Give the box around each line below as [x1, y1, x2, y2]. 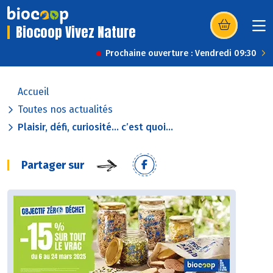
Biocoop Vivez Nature [16, 22, 136, 43]
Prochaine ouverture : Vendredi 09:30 [105, 48, 257, 59]
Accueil [18, 86, 49, 98]
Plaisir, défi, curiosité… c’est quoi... [18, 121, 173, 133]
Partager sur [21, 158, 84, 172]
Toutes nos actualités [18, 104, 113, 116]
